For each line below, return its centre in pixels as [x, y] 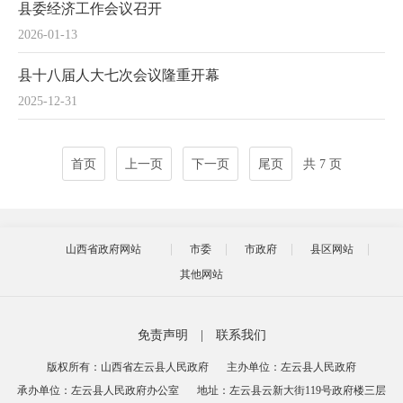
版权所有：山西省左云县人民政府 [128, 367]
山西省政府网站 [103, 249]
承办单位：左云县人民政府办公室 [98, 390]
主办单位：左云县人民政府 [291, 367]
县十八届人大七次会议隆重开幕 [119, 75]
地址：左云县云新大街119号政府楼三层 [291, 390]
